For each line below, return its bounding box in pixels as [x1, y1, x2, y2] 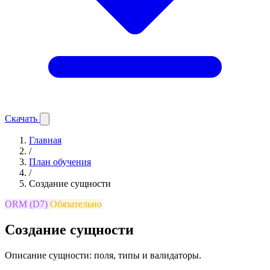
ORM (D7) [5, 199, 50, 209]
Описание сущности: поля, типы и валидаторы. [5, 250, 201, 260]
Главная [29, 135, 61, 145]
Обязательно [50, 199, 102, 209]
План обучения [29, 157, 91, 167]
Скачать [5, 113, 40, 124]
